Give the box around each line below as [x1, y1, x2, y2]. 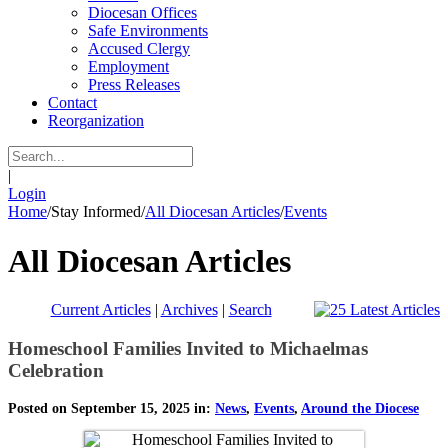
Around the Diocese [301, 400, 419, 416]
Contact [48, 94, 97, 112]
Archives [160, 301, 218, 319]
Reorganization [48, 112, 144, 130]
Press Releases [88, 76, 180, 94]
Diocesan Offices [88, 4, 197, 22]
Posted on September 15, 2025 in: [8, 400, 215, 416]
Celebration [8, 359, 104, 381]
